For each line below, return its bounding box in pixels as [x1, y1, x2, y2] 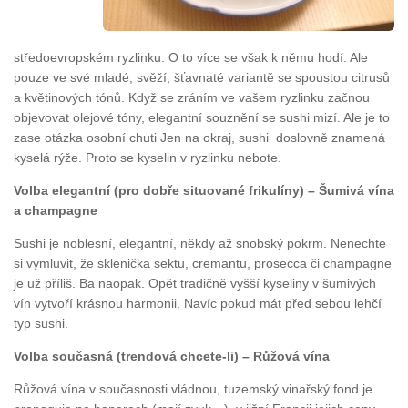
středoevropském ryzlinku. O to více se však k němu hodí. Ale [14, 49, 368, 65]
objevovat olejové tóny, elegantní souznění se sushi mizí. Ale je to [14, 109, 390, 125]
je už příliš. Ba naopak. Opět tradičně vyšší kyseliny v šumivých [14, 275, 376, 291]
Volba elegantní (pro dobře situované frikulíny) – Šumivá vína [14, 182, 394, 198]
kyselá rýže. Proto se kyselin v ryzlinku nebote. [14, 149, 281, 165]
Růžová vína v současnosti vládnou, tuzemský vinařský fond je [14, 381, 372, 396]
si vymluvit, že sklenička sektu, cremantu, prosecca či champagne [14, 255, 392, 270]
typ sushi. [14, 315, 68, 331]
